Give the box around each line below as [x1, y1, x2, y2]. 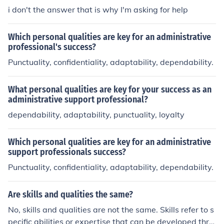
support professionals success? [8, 146, 126, 157]
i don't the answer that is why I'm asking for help [8, 4, 188, 14]
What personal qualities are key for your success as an [8, 84, 211, 95]
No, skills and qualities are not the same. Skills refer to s [8, 204, 214, 214]
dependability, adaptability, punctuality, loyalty [8, 109, 184, 119]
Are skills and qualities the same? [8, 189, 133, 200]
